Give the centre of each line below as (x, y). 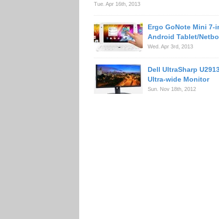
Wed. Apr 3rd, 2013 (170, 46)
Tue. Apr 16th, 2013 (117, 4)
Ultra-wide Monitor (178, 79)
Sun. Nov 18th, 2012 (172, 89)
